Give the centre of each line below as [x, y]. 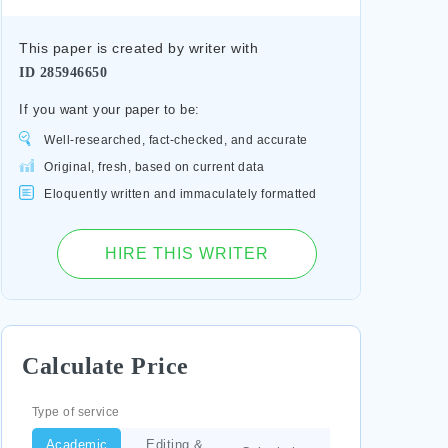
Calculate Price [105, 366]
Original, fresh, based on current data [154, 167]
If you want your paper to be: [109, 109]
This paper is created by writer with [138, 48]
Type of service [76, 412]
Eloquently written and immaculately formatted [180, 194]
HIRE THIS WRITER [187, 253]
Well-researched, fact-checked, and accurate [176, 140]
